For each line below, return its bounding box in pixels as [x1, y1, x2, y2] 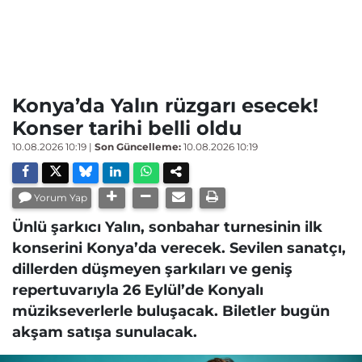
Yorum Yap [34, 191, 88, 204]
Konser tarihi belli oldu [12, 116, 242, 140]
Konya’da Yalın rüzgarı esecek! [12, 93, 318, 117]
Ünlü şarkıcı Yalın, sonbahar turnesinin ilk [12, 217, 322, 235]
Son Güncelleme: [95, 140, 181, 153]
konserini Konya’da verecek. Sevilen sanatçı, [12, 238, 346, 256]
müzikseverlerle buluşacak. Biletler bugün [12, 301, 330, 319]
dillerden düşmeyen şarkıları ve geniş [12, 259, 293, 277]
